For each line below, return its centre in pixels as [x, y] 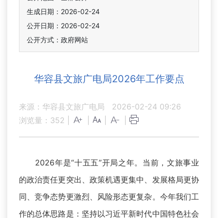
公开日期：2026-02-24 [63, 26]
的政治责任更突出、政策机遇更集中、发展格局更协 [109, 180]
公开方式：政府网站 [57, 40]
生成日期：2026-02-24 [63, 12]
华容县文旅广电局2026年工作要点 [109, 79]
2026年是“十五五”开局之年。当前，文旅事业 [109, 163]
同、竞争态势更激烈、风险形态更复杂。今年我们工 [109, 197]
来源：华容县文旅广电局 [62, 107]
